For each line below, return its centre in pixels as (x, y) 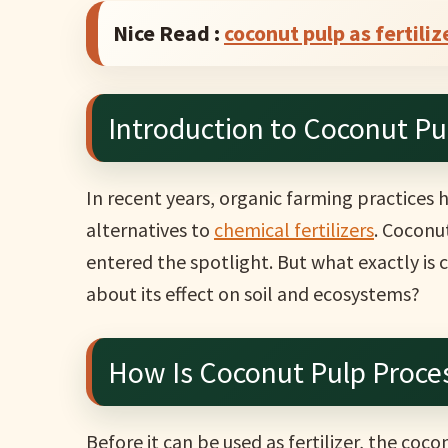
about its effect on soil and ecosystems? (253, 293)
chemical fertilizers (294, 229)
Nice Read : (167, 33)
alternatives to (150, 229)
